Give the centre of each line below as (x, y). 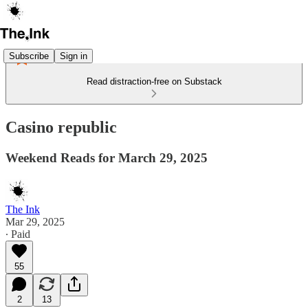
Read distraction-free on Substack (154, 81)
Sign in (74, 56)
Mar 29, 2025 (35, 221)
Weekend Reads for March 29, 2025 (107, 157)
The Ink (23, 209)
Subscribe (29, 56)
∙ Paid (18, 234)
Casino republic (61, 127)
